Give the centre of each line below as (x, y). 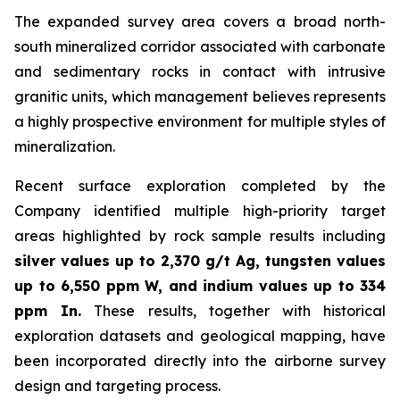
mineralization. (65, 146)
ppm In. (48, 310)
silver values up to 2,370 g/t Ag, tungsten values (200, 260)
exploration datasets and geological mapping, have (200, 335)
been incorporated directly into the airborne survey (200, 360)
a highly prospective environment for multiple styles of (200, 121)
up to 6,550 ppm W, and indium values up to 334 (200, 285)
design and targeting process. (117, 385)
